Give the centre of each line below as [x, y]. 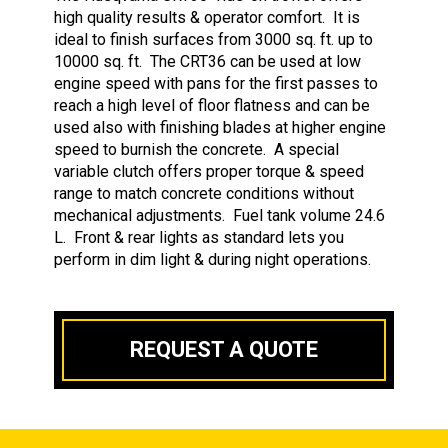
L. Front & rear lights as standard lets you [199, 237]
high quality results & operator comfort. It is [207, 17]
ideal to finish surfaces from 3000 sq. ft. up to [213, 39]
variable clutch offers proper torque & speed [209, 171]
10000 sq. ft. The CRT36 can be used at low [207, 61]
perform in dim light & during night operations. [216, 259]
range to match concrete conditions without [204, 193]
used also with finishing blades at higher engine [220, 127]
